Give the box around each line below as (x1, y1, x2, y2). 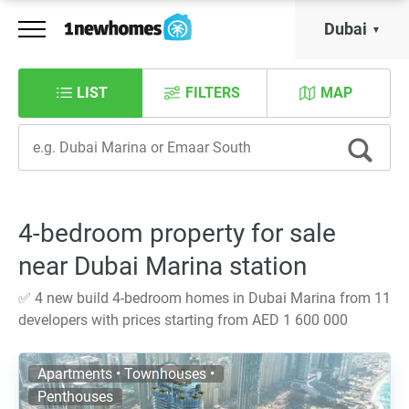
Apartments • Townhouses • (37, 365, 215, 383)
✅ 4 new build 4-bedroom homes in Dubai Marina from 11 (18, 289, 391, 307)
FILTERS (184, 84, 240, 101)
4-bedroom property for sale (18, 218, 336, 248)
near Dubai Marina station (18, 251, 307, 281)
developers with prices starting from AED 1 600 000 (18, 311, 348, 329)
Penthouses (37, 388, 113, 405)
